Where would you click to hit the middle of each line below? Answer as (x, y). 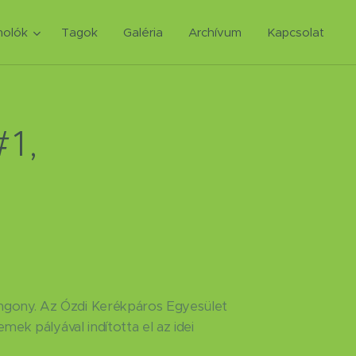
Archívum (215, 32)
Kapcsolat (296, 32)
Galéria (143, 32)
